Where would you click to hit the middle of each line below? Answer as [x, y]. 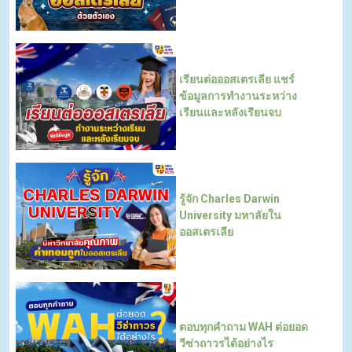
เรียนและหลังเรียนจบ [230, 113]
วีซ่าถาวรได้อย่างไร [226, 343]
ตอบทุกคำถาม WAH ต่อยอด [244, 326]
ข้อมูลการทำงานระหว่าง [238, 96]
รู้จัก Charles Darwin [229, 199]
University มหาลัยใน [230, 216]
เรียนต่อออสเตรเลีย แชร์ [237, 80]
